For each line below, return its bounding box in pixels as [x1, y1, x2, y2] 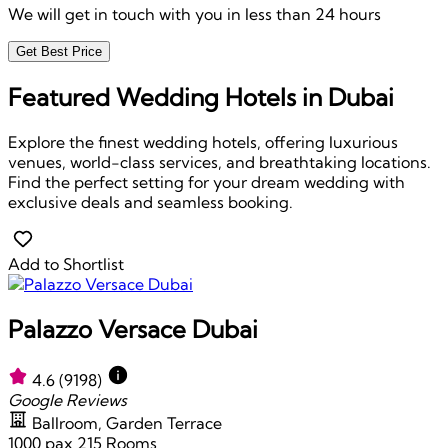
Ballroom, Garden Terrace [32, 412, 222, 433]
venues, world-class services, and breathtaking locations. [8, 151, 431, 172]
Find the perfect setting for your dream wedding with [8, 171, 405, 192]
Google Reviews [8, 389, 127, 410]
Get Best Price [16, 43, 102, 59]
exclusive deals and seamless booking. [8, 191, 293, 212]
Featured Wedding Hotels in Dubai [8, 81, 394, 112]
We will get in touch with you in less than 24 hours [8, 3, 381, 24]
